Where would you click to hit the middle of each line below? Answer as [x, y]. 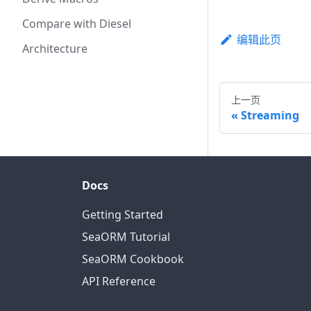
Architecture [55, 49]
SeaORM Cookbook [133, 259]
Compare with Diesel [77, 24]
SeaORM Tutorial [126, 237]
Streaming [270, 116]
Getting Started [123, 215]
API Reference [119, 281]
